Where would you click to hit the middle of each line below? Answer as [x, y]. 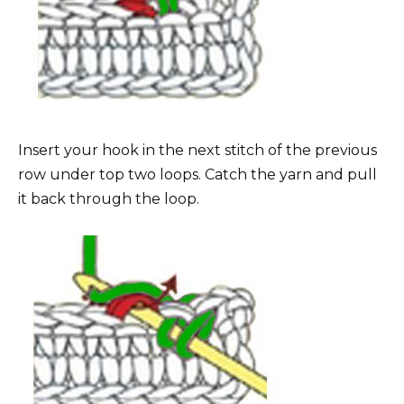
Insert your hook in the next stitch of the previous [197, 150]
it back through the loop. [109, 198]
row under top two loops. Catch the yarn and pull [197, 174]
